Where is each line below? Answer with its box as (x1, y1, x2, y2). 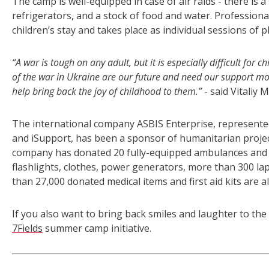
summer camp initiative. (43, 222, 151, 235)
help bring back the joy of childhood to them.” (12, 85, 204, 98)
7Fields (12, 222, 43, 235)
